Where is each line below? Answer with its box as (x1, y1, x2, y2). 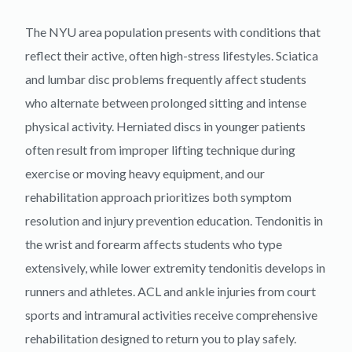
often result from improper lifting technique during (25, 142, 295, 157)
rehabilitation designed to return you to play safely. (25, 331, 296, 346)
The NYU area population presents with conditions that (25, 24, 321, 39)
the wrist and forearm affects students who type (25, 236, 282, 251)
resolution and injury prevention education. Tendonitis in (25, 213, 323, 228)
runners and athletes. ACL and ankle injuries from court (25, 284, 316, 299)
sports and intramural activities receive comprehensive (25, 307, 317, 322)
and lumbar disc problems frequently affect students (25, 71, 306, 86)
